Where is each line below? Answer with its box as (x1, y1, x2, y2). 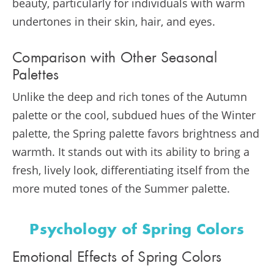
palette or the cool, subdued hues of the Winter (12, 108, 256, 123)
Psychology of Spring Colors (29, 223, 245, 239)
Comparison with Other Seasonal (12, 51, 217, 67)
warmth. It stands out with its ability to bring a (12, 144, 250, 160)
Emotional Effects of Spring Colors (12, 250, 222, 266)
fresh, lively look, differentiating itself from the (12, 163, 250, 178)
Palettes (12, 68, 59, 84)
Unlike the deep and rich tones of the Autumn (12, 89, 247, 105)
